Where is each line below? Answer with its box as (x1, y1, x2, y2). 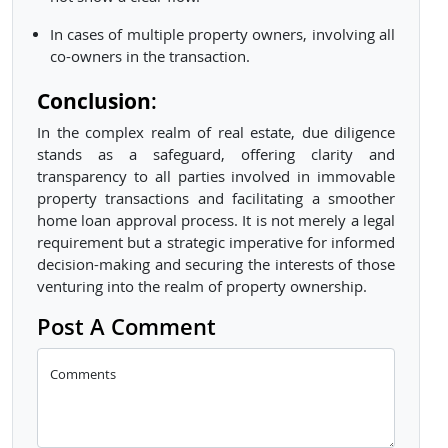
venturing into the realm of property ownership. (37, 277, 367, 297)
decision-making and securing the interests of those (37, 255, 395, 275)
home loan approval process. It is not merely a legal (37, 211, 395, 231)
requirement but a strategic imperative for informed (37, 233, 395, 253)
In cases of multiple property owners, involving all (49, 25, 395, 45)
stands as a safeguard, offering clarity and (37, 145, 395, 165)
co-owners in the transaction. (49, 47, 250, 67)
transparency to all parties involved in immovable (37, 167, 395, 187)
